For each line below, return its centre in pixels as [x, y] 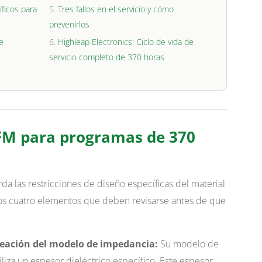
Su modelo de [188, 244]
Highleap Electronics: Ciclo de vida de [126, 42]
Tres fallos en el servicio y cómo [116, 9]
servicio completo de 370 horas [107, 57]
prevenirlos [70, 25]
